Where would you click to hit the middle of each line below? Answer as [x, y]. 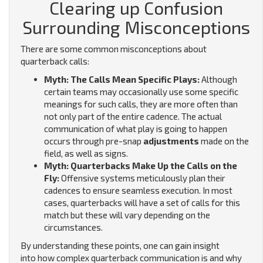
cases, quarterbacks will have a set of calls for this [142, 203]
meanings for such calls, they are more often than [141, 104]
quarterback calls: [55, 61]
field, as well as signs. [86, 154]
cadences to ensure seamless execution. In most [138, 190]
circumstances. [73, 227]
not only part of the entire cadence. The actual [133, 117]
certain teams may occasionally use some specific [141, 92]
